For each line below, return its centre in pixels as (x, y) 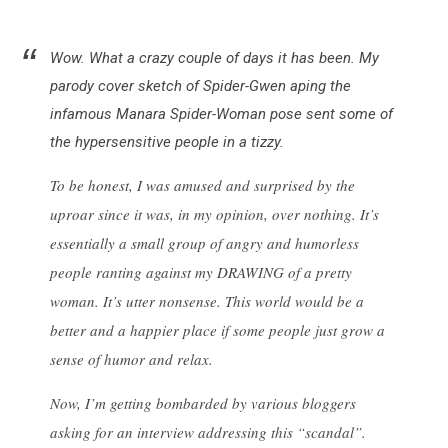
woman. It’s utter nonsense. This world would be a (207, 300)
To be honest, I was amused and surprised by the (202, 184)
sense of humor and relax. (131, 358)
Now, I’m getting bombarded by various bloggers (203, 402)
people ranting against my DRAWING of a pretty (201, 271)
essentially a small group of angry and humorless (204, 242)
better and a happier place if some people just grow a (217, 329)
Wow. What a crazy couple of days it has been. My (214, 57)
